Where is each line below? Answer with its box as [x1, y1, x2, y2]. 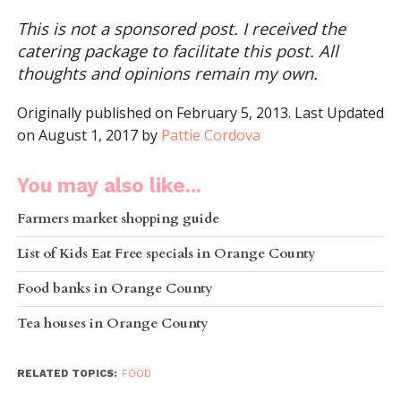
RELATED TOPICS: [16, 368, 117, 380]
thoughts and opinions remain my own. [16, 62, 318, 84]
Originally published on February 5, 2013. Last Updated [16, 103, 384, 123]
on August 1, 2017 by [16, 125, 161, 145]
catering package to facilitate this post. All [16, 39, 338, 62]
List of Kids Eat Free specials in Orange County [16, 244, 316, 263]
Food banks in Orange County [16, 279, 213, 298]
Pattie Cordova [160, 125, 260, 145]
